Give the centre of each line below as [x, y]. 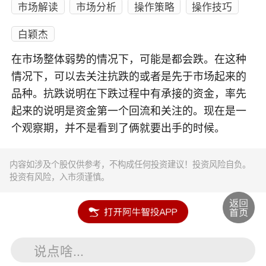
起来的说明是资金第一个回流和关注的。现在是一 [129, 111]
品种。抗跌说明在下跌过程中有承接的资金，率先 [129, 94]
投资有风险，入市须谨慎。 [60, 177]
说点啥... [59, 250]
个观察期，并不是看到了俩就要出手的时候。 [118, 128]
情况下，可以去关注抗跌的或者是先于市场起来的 [129, 76]
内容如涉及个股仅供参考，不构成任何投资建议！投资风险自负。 [130, 164]
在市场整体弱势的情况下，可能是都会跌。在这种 [129, 59]
